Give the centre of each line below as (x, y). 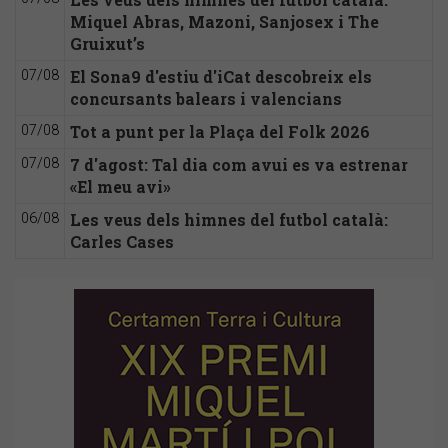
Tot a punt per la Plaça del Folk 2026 (220, 132)
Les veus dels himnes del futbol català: (229, 220)
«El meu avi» (120, 187)
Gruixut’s (107, 44)
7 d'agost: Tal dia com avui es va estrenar (239, 165)
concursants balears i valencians (206, 99)
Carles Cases (122, 242)
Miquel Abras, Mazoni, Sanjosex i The (224, 22)
